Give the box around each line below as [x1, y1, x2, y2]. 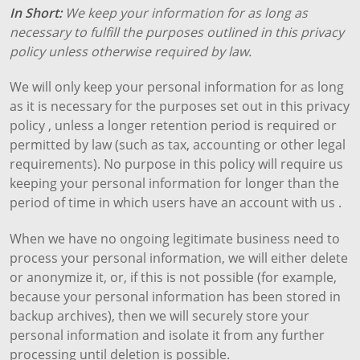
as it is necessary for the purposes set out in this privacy [10, 97, 350, 116]
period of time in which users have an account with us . [10, 194, 342, 212]
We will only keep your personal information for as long [10, 78, 344, 96]
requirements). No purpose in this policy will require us [10, 155, 343, 174]
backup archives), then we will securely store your [10, 307, 309, 325]
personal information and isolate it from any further [10, 326, 325, 345]
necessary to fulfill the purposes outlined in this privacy [10, 22, 344, 41]
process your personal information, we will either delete [10, 249, 348, 268]
